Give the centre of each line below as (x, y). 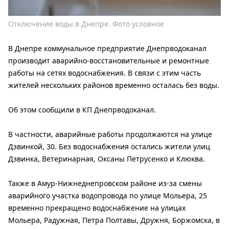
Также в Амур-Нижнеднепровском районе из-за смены (105, 184)
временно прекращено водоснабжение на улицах (97, 208)
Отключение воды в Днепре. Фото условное (86, 24)
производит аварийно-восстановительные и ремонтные (109, 61)
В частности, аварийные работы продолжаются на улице (110, 134)
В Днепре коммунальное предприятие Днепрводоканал (107, 49)
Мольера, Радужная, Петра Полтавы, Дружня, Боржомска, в (114, 220)
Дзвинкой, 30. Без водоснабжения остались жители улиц (109, 147)
